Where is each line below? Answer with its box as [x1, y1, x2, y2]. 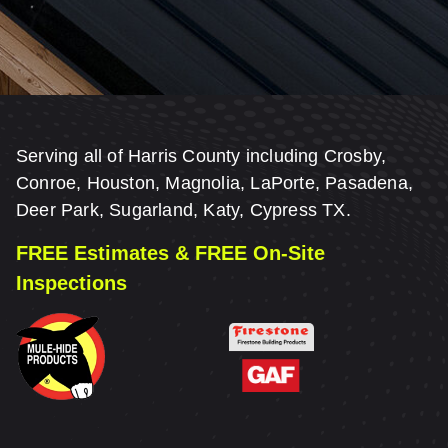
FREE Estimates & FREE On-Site [16, 242, 325, 265]
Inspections [16, 272, 127, 295]
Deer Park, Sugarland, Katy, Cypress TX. [16, 199, 351, 220]
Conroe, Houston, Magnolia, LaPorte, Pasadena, [16, 172, 414, 193]
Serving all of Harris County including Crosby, [16, 145, 387, 166]
